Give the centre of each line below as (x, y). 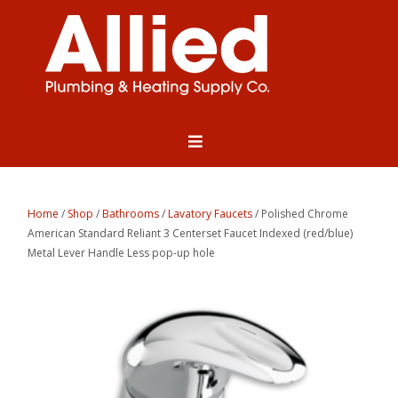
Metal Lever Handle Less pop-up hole (122, 253)
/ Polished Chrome (301, 214)
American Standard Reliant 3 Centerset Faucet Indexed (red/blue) (191, 234)
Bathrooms (131, 214)
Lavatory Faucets (211, 214)
